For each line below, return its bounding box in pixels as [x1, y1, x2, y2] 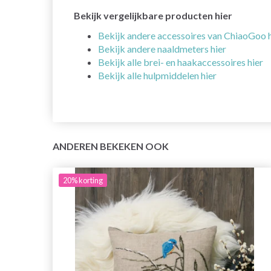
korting [79, 175, 103, 186]
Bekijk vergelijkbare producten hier [74, 10, 232, 22]
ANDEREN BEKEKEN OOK [53, 140, 169, 152]
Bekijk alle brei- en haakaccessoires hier [98, 56, 263, 68]
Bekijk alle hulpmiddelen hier [98, 70, 217, 82]
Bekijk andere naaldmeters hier [98, 43, 226, 55]
